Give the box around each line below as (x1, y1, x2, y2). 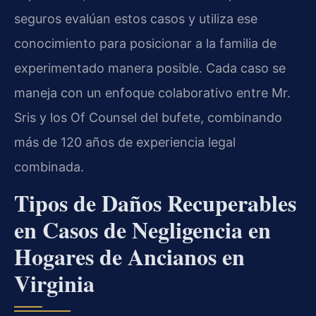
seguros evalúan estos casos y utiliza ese (14, 11, 257, 27)
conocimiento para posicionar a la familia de (14, 36, 276, 51)
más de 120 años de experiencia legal (14, 135, 236, 150)
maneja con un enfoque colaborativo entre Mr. (14, 85, 291, 101)
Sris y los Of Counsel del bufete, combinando (14, 110, 282, 126)
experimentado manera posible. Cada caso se (14, 61, 286, 76)
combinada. (14, 159, 84, 175)
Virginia (14, 266, 95, 300)
